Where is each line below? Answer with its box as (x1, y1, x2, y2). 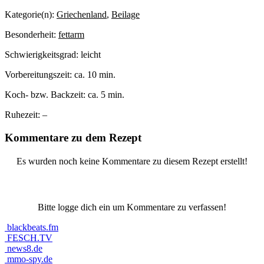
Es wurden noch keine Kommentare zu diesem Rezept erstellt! (16, 156, 247, 166)
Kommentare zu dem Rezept (5, 131, 141, 144)
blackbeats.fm (7, 222, 58, 232)
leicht (81, 49, 101, 60)
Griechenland (57, 9, 107, 20)
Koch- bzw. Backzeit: (5, 90, 88, 100)
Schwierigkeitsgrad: (5, 49, 81, 60)
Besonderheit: (5, 29, 58, 40)
